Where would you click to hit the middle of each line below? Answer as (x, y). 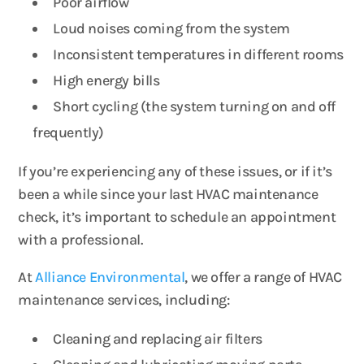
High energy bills (106, 80)
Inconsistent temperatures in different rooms (198, 54)
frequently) (69, 132)
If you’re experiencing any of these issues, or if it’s (175, 171)
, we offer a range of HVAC (264, 277)
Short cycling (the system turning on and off (194, 106)
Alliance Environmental (110, 277)
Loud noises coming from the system (171, 28)
